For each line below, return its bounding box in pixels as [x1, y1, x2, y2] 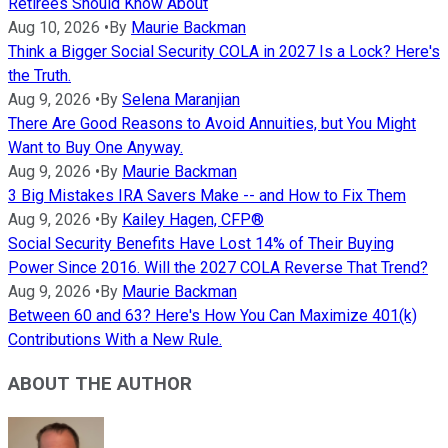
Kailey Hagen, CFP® [122, 209, 264, 229]
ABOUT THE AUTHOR [8, 373, 192, 396]
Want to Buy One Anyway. [8, 137, 183, 157]
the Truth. [8, 65, 71, 85]
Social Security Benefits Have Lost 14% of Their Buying [8, 233, 394, 253]
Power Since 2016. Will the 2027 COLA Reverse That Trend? [8, 257, 428, 277]
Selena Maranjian [122, 89, 240, 109]
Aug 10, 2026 [8, 17, 100, 37]
